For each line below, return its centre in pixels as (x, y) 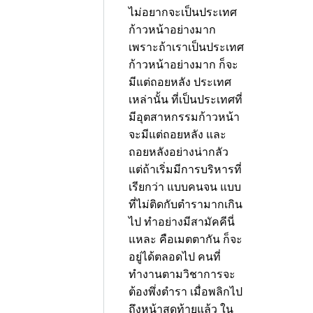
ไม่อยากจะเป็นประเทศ (183, 12)
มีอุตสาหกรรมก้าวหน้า (184, 117)
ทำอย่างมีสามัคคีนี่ (189, 222)
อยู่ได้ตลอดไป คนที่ (175, 257)
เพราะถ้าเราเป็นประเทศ (186, 47)
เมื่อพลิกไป (216, 292)
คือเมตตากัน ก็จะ (201, 239)
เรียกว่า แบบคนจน (173, 187)
